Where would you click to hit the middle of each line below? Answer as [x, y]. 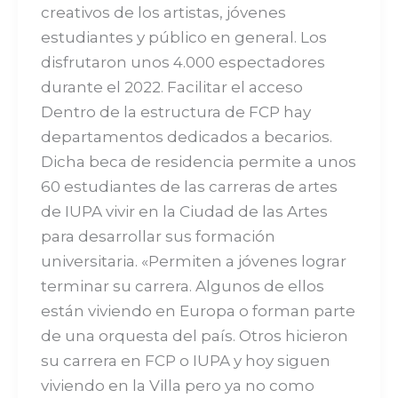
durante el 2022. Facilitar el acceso [171, 87]
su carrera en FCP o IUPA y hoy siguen [185, 360]
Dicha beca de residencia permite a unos [198, 161]
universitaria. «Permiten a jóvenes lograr [193, 261]
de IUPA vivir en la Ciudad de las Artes [184, 211]
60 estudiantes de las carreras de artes [189, 186]
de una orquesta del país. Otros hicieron [194, 335]
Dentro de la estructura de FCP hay [175, 111]
